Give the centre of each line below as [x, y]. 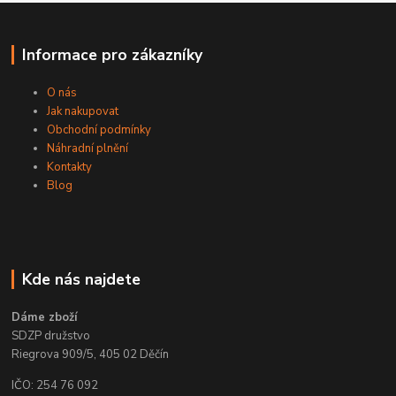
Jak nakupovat [83, 111]
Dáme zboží [45, 317]
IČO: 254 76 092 [55, 385]
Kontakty [70, 167]
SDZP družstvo [51, 335]
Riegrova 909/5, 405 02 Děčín [91, 354]
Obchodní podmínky [99, 129]
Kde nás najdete [81, 279]
